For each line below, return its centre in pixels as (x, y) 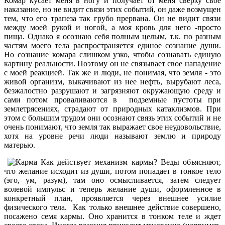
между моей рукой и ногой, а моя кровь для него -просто (113, 27)
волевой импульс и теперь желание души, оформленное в (113, 189)
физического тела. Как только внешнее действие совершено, (113, 207)
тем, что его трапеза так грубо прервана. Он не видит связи (113, 18)
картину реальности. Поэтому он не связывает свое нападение (113, 63)
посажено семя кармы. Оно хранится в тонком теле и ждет (113, 216)
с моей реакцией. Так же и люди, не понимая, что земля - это (113, 72)
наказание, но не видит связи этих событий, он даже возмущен (113, 9)
